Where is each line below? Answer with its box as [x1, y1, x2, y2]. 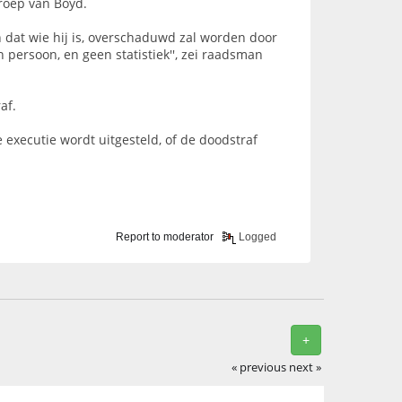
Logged [236, 231, 277, 244]
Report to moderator [116, 231, 214, 244]
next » [289, 359, 322, 375]
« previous [232, 359, 287, 375]
